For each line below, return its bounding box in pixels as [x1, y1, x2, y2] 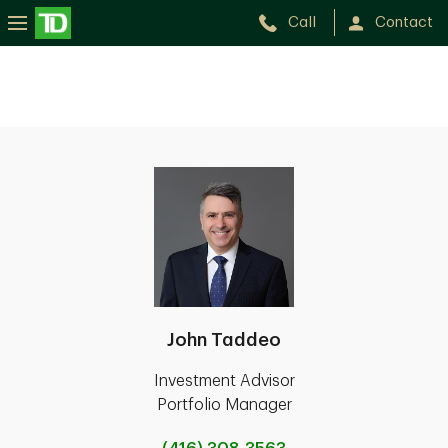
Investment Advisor [153, 373, 295, 389]
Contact [375, 15, 433, 30]
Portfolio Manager [156, 397, 292, 413]
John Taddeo [167, 331, 281, 349]
